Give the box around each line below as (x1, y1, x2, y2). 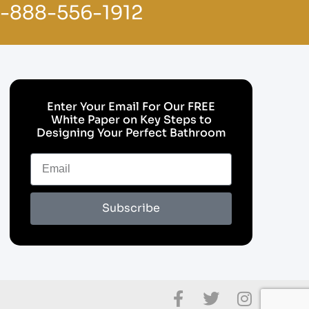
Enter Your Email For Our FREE (47, 99, 215, 114)
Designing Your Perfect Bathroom (36, 125, 226, 140)
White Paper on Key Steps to (50, 112, 212, 127)
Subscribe (102, 201, 160, 216)
